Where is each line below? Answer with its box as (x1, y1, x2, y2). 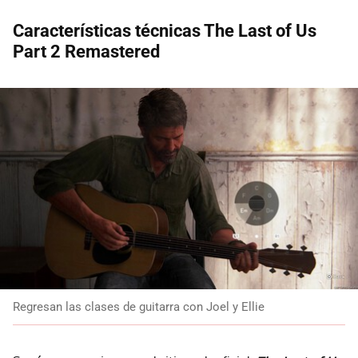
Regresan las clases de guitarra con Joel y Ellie (13, 299, 265, 314)
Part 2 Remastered (13, 41, 160, 62)
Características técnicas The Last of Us (13, 20, 316, 41)
